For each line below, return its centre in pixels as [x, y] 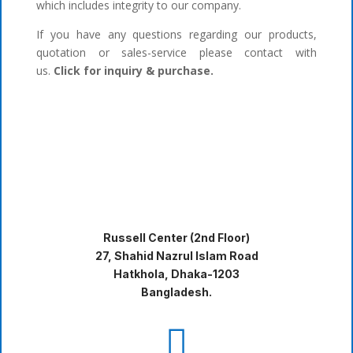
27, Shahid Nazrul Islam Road [176, 256]
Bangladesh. [176, 292]
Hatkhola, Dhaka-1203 [176, 274]
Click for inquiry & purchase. [134, 71]
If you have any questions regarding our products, [176, 35]
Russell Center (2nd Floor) [176, 238]
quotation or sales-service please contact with [176, 53]
